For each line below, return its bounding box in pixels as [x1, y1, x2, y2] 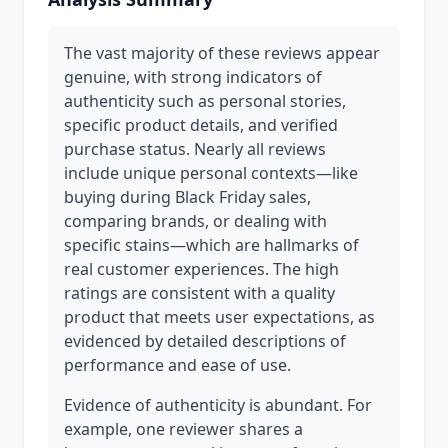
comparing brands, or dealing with [64, 210, 327, 232]
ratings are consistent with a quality [64, 282, 335, 304]
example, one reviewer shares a [64, 418, 303, 440]
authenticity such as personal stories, [64, 90, 346, 112]
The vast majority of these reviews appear [64, 42, 380, 64]
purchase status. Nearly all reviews [64, 138, 326, 160]
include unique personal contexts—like [64, 162, 358, 184]
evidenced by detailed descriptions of [64, 330, 346, 352]
